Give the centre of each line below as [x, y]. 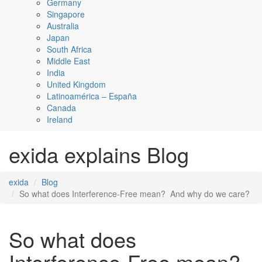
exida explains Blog [99, 154]
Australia [63, 26]
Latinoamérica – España [92, 96]
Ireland [60, 120]
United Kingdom [76, 85]
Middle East [68, 61]
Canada [61, 108]
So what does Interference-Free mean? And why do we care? [135, 194]
